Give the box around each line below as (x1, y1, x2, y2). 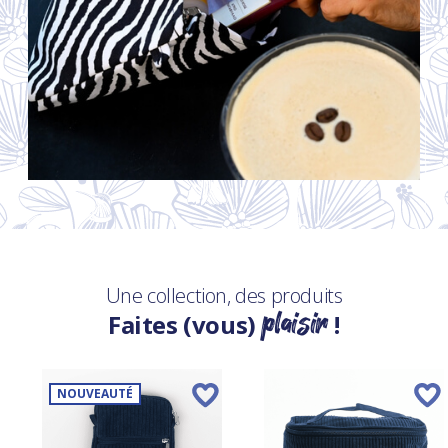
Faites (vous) (108, 307, 262, 341)
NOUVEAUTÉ (57, 384, 134, 402)
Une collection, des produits (105, 281, 343, 309)
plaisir (261, 302, 329, 343)
